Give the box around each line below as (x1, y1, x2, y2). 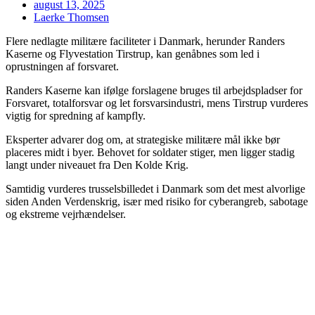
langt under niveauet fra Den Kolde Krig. (6, 158, 188, 171)
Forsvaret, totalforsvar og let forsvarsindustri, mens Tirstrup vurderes (6, 96, 308, 109)
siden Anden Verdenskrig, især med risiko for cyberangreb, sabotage (6, 195, 308, 207)
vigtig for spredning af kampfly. (6, 109, 146, 122)
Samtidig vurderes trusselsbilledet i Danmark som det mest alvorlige (6, 182, 305, 195)
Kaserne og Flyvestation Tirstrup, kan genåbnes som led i (6, 47, 259, 60)
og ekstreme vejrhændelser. (6, 207, 126, 220)
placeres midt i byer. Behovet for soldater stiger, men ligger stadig (6, 146, 295, 158)
